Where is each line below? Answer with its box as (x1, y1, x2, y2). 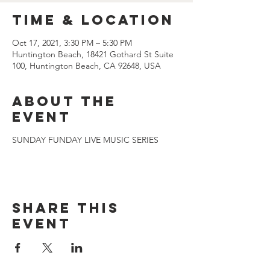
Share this (12, 199, 119, 216)
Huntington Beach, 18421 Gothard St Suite (12, 49, 174, 60)
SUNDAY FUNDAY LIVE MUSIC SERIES (12, 134, 159, 145)
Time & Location (12, 11, 174, 28)
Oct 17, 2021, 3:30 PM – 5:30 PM (12, 37, 132, 48)
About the (12, 93, 116, 110)
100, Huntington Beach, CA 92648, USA (12, 60, 161, 71)
